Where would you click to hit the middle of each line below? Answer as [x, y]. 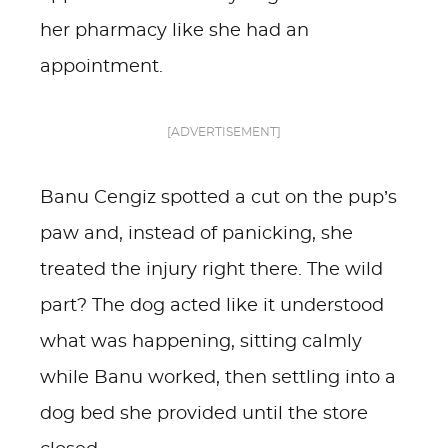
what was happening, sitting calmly [201, 342]
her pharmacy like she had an [174, 31]
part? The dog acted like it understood [212, 306]
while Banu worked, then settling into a [218, 378]
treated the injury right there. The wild [211, 270]
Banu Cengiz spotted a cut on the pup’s [218, 198]
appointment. [101, 67]
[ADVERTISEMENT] [224, 132]
